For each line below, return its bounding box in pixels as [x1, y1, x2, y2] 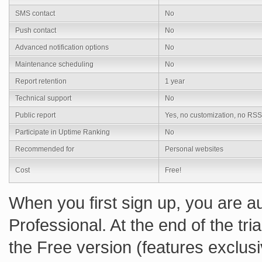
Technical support [15, 94, 71, 103]
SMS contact [15, 9, 55, 18]
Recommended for [15, 145, 74, 154]
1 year [165, 77, 185, 86]
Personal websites [165, 145, 223, 154]
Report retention [15, 77, 67, 86]
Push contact [15, 26, 56, 35]
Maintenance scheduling [15, 60, 94, 69]
